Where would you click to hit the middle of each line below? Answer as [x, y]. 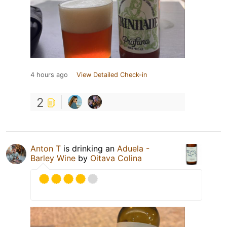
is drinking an [89, 148]
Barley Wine [53, 158]
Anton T [46, 148]
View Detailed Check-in [112, 74]
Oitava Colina [116, 158]
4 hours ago [49, 74]
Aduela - [133, 148]
